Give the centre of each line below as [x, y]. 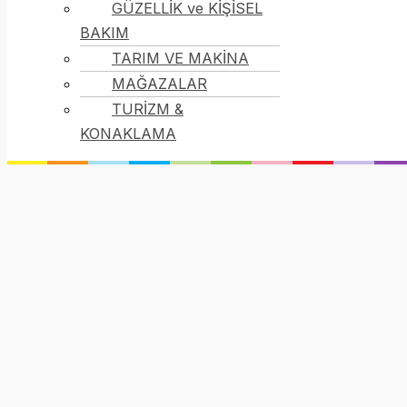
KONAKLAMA [128, 133]
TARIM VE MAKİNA [180, 58]
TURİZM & [148, 109]
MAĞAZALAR [159, 83]
